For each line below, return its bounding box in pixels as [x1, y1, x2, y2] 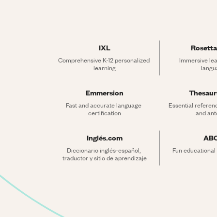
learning [93, 63, 116, 72]
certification [88, 108, 121, 117]
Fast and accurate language [66, 100, 142, 109]
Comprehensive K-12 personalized [58, 55, 150, 64]
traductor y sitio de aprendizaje [62, 153, 147, 162]
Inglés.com [86, 132, 123, 142]
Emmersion [85, 87, 124, 97]
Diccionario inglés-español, [67, 145, 141, 155]
